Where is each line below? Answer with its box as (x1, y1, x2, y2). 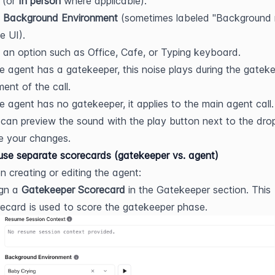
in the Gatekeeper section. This (125, 184, 271, 196)
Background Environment (3, 12, 118, 25)
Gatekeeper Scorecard (21, 184, 125, 196)
